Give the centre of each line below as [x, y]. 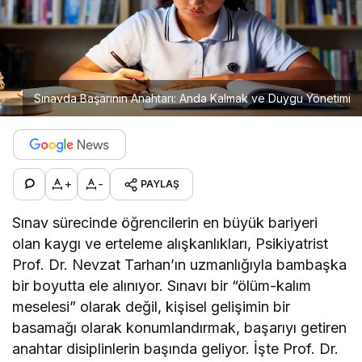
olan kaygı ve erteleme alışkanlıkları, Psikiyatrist [170, 243]
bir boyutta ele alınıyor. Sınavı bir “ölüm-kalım [162, 285]
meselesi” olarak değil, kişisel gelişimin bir [152, 306]
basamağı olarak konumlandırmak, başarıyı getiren [180, 327]
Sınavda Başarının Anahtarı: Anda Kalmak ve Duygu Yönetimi [192, 98]
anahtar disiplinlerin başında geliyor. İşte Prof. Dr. [176, 348]
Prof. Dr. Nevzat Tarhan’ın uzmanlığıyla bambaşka [180, 264]
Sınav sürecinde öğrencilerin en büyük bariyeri [165, 222]
